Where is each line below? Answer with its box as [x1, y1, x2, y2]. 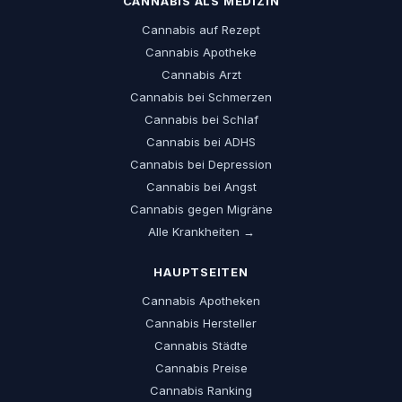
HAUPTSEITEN [153, 265, 249, 280]
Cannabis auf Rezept [142, 22, 260, 38]
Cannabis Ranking [150, 383, 252, 398]
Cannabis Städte [154, 338, 248, 354]
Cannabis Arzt [161, 67, 241, 83]
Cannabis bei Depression [130, 157, 272, 172]
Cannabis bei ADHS [146, 135, 256, 150]
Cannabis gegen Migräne [129, 202, 273, 217]
